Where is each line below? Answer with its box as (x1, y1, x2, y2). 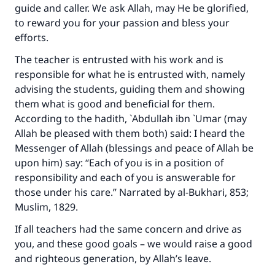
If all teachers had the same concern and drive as (15, 222, 242, 236)
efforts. (15, 31, 48, 44)
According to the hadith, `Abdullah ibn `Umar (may (15, 112, 247, 125)
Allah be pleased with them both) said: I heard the (15, 126, 245, 140)
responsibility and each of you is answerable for (15, 171, 236, 184)
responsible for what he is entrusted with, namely (15, 68, 245, 81)
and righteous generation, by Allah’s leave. (15, 252, 211, 265)
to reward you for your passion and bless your (15, 16, 230, 29)
